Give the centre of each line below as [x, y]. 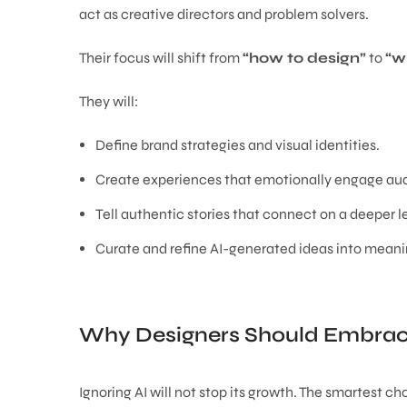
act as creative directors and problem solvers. [224, 14]
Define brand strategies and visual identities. [237, 145]
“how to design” [304, 58]
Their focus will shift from [161, 58]
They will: [109, 101]
